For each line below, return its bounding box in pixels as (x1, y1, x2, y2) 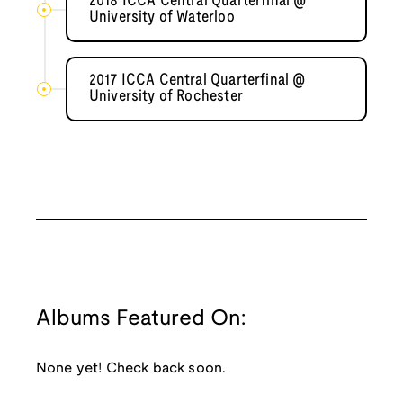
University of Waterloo (88, 10, 235, 26)
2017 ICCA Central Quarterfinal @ (88, 73, 306, 89)
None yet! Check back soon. (36, 362, 227, 376)
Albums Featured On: (36, 309, 246, 330)
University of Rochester (88, 89, 243, 105)
